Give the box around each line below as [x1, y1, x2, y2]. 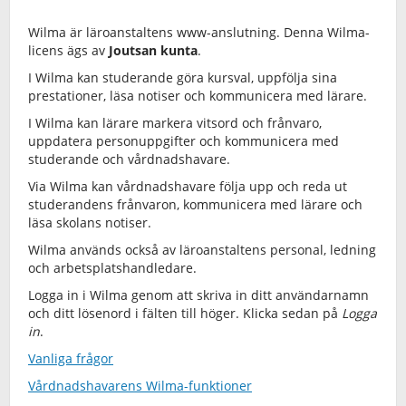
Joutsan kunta [109, 42, 198, 59]
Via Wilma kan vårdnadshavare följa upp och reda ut [28, 178, 347, 195]
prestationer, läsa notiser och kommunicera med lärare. [28, 87, 367, 104]
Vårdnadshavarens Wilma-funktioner [28, 377, 252, 394]
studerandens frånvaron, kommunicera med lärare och [28, 196, 362, 213]
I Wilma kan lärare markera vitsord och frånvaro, [28, 114, 322, 131]
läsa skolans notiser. [28, 214, 151, 231]
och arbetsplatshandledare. [28, 259, 197, 276]
